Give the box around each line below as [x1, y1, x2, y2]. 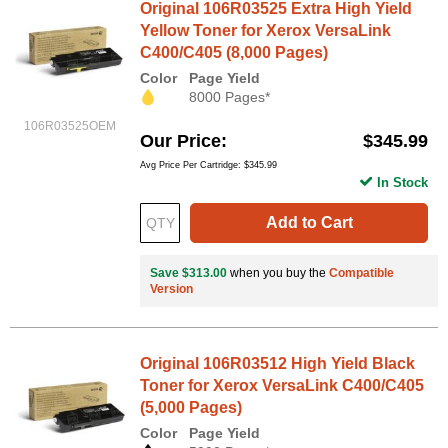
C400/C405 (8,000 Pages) [140, 43, 328, 61]
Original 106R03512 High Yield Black [140, 355, 415, 373]
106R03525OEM [24, 118, 116, 133]
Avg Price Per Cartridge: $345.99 [140, 160, 277, 171]
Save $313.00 [150, 266, 227, 281]
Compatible [329, 266, 394, 281]
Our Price [140, 131, 221, 152]
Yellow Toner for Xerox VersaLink [140, 21, 391, 39]
